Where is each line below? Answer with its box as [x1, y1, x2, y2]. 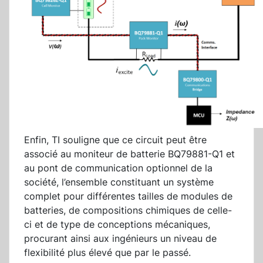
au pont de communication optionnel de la [24, 162, 213, 174]
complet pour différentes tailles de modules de [24, 190, 232, 203]
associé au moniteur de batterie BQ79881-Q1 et [24, 148, 235, 160]
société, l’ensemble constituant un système [24, 176, 214, 188]
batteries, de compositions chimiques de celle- [24, 204, 232, 217]
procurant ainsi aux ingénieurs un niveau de [24, 232, 217, 245]
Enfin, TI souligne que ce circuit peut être [24, 134, 207, 146]
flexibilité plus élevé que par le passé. [24, 247, 191, 259]
